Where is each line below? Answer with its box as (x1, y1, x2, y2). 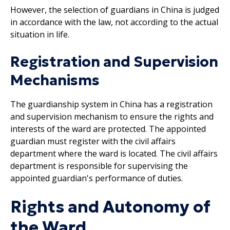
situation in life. (10, 28, 69, 40)
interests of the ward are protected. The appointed (10, 123, 206, 135)
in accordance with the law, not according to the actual (10, 16, 218, 28)
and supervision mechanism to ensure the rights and (10, 110, 214, 122)
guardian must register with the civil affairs (10, 135, 176, 147)
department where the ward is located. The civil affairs (10, 147, 218, 159)
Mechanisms (10, 71, 100, 89)
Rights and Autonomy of (10, 196, 210, 217)
